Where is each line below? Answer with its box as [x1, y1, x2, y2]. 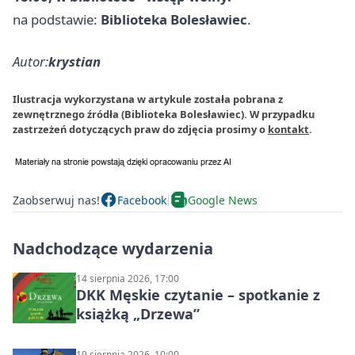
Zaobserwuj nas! [13, 192, 100, 208]
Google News [188, 192, 258, 208]
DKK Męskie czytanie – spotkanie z [76, 285, 320, 305]
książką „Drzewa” [76, 304, 200, 324]
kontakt [268, 122, 309, 137]
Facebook [117, 192, 166, 208]
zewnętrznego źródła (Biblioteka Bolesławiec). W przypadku [13, 107, 315, 122]
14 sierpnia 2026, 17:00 [76, 272, 179, 286]
